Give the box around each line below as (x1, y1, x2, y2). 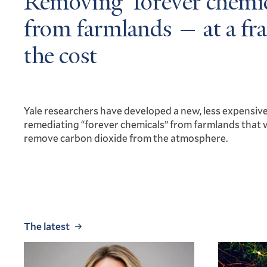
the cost (24, 45, 97, 70)
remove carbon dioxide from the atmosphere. (24, 131, 228, 145)
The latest (24, 219, 70, 233)
